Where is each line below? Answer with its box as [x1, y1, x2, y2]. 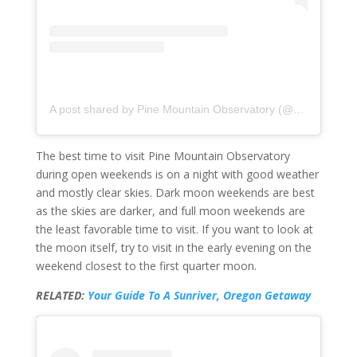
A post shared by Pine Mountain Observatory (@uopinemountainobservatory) [292, 102, 304, 116]
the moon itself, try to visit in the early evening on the [35, 239, 312, 255]
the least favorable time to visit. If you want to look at [35, 221, 313, 237]
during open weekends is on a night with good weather [35, 166, 319, 182]
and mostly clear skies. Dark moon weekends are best [35, 184, 315, 200]
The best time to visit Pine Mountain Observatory [35, 147, 290, 163]
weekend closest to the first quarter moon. [35, 257, 257, 273]
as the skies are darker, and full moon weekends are [35, 202, 305, 218]
